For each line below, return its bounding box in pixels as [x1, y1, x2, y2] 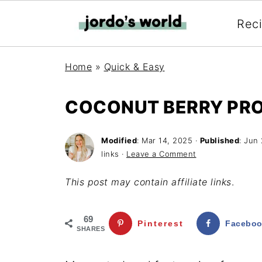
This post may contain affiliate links [65, 176, 232, 188]
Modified [101, 136, 137, 145]
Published [199, 136, 239, 145]
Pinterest [137, 219, 184, 228]
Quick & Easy [104, 61, 165, 73]
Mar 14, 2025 [142, 136, 192, 145]
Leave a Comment [126, 149, 196, 158]
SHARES [77, 225, 105, 232]
